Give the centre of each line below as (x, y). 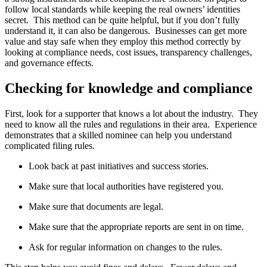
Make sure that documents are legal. (96, 206)
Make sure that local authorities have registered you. (126, 186)
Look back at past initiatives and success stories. (119, 166)
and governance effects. (49, 63)
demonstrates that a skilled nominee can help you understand (118, 135)
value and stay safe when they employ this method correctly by (123, 41)
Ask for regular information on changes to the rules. (125, 247)
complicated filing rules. (50, 145)
